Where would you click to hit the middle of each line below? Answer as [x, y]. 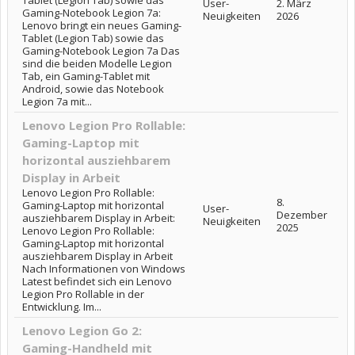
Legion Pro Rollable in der [83, 294]
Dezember [302, 215]
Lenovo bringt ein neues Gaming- [102, 25]
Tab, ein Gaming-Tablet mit [86, 76]
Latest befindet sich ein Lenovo [97, 281]
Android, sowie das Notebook [93, 89]
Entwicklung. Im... [62, 307]
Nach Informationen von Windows [104, 269]
